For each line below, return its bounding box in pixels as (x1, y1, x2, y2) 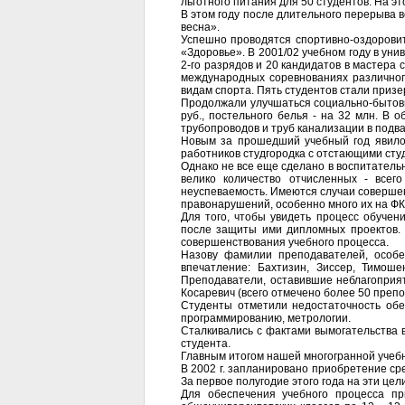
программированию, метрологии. (181, 312, 351, 325)
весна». (181, 21, 220, 33)
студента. (181, 337, 231, 350)
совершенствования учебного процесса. (181, 236, 389, 249)
